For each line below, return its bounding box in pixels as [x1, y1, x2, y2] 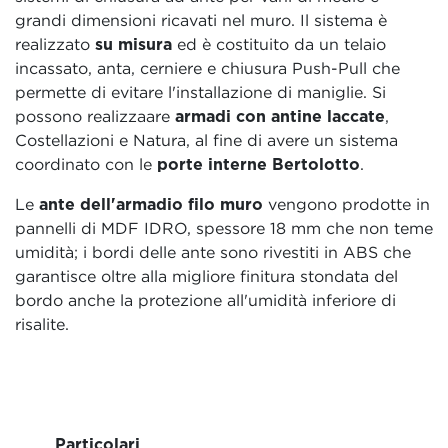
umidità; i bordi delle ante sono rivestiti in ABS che [15, 242, 411, 261]
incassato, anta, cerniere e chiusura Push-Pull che [15, 58, 400, 77]
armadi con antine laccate [175, 106, 385, 125]
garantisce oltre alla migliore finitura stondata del [15, 266, 398, 285]
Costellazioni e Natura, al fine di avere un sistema [15, 130, 398, 149]
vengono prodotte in [263, 194, 430, 213]
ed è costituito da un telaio [172, 34, 386, 53]
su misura [95, 34, 172, 53]
